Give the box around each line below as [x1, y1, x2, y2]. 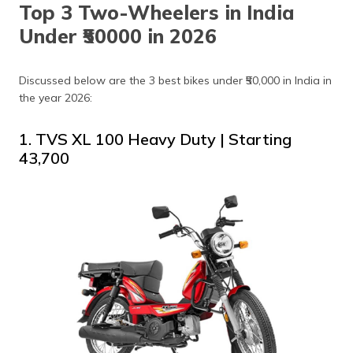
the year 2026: [19, 91, 92, 105]
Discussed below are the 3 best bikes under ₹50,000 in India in [19, 73, 332, 87]
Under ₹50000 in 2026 [19, 24, 217, 48]
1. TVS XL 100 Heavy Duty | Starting [19, 129, 292, 149]
